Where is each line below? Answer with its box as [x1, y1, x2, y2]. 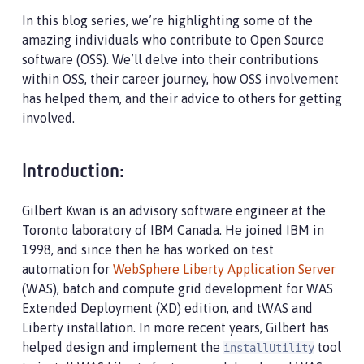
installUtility [223, 341, 314, 354]
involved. [22, 110, 75, 125]
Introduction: [22, 162, 124, 182]
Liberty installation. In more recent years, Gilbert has [22, 320, 329, 335]
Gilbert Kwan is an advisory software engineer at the [22, 203, 326, 218]
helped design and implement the [22, 340, 223, 354]
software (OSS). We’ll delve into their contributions [22, 52, 318, 67]
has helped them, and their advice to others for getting [22, 91, 342, 106]
